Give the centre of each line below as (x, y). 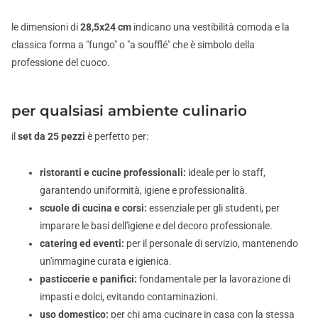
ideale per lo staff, (226, 172)
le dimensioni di (46, 27)
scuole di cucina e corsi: (93, 208)
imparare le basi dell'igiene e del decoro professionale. (156, 225)
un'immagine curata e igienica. (106, 261)
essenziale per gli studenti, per (213, 208)
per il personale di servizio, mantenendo (211, 243)
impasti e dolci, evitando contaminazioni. (129, 296)
